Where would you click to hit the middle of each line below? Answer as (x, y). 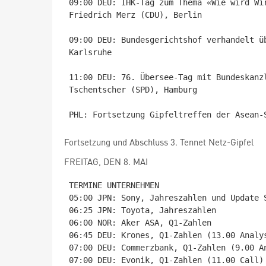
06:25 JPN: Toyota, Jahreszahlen (142, 210)
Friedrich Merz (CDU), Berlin (135, 15)
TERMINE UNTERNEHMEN (114, 185)
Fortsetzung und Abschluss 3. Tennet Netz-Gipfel (159, 142)
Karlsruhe (90, 52)
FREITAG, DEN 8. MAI (106, 161)
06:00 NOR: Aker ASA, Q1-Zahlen (140, 223)
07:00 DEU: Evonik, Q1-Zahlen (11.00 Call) (166, 260)
